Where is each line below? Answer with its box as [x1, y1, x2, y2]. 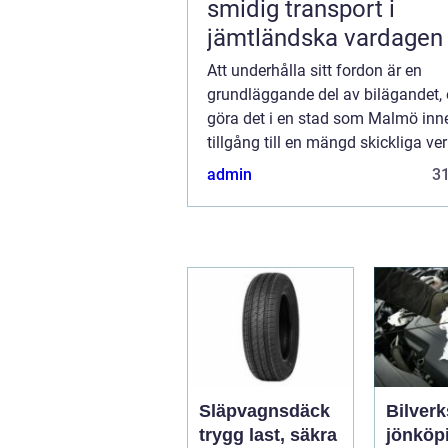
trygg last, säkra [199, 425, 337, 446]
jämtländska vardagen [207, 24, 443, 53]
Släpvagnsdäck [199, 401, 330, 422]
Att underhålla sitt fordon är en [207, 61, 422, 81]
